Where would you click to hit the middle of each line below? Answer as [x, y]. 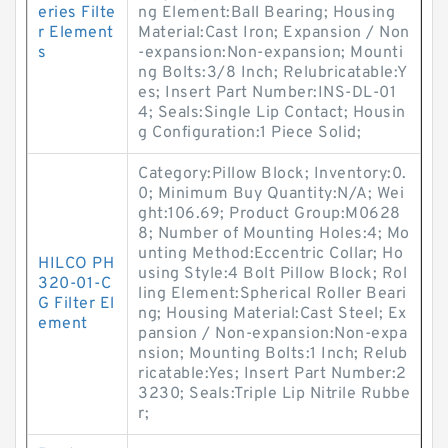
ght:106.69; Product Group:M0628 [269, 214]
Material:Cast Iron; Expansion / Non [274, 33]
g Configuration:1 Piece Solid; [249, 133]
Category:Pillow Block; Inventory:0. [272, 174]
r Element [76, 33]
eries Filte [77, 13]
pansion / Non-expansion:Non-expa [272, 334]
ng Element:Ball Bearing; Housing [266, 13]
